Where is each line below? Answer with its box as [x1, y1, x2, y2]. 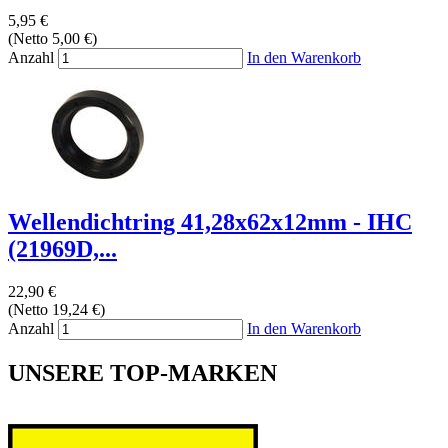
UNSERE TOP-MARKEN [8, 359, 277, 386]
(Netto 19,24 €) [8, 300, 105, 318]
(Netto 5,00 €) [8, 29, 97, 47]
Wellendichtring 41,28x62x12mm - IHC [8, 208, 412, 235]
